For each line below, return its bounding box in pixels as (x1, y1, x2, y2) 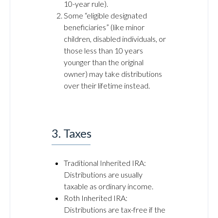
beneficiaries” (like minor (64, 22, 145, 32)
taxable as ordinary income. (64, 182, 153, 191)
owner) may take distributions (64, 69, 162, 78)
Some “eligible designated (64, 11, 147, 20)
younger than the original (64, 57, 144, 67)
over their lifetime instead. (64, 81, 150, 90)
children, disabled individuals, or (64, 34, 166, 43)
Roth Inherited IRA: (64, 193, 127, 202)
